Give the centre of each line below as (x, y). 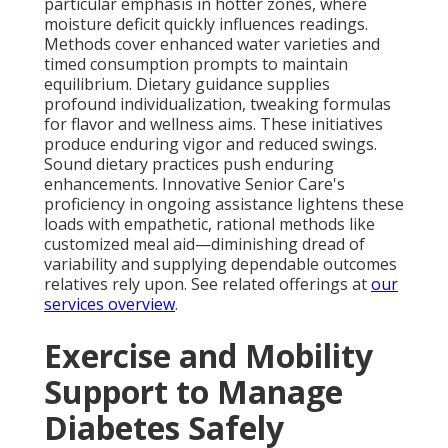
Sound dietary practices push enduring (189, 164)
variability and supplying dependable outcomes (220, 264)
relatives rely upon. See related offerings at (207, 284)
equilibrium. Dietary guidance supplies (187, 84)
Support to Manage (193, 392)
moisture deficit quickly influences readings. (206, 24)
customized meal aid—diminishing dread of (204, 244)
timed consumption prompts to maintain (196, 64)
